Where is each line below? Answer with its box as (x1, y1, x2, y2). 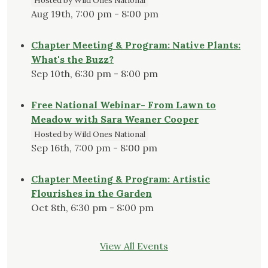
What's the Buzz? (31, 53, 114, 66)
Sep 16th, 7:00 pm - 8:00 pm (31, 142, 157, 154)
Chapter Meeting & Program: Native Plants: (31, 39, 240, 51)
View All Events (100, 240, 168, 252)
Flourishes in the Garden (31, 187, 152, 200)
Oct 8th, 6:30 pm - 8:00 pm (31, 202, 154, 214)
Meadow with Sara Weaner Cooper (31, 113, 199, 126)
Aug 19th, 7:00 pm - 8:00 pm (31, 8, 159, 20)
